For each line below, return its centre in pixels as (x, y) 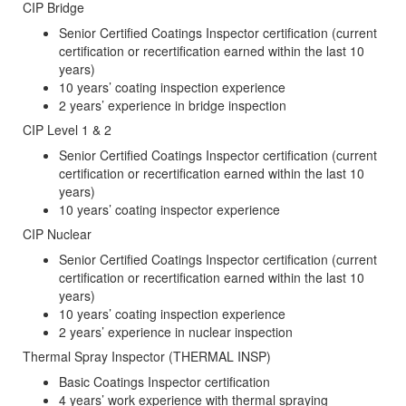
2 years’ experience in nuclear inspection (176, 332)
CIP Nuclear (57, 234)
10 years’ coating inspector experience (169, 210)
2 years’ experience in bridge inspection (173, 106)
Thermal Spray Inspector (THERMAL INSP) (147, 357)
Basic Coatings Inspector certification (164, 382)
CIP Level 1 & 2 (67, 130)
